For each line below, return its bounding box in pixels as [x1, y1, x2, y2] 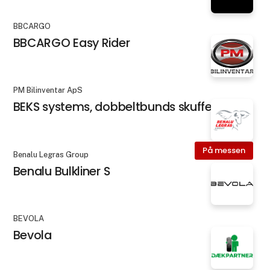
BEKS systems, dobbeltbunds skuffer [13, 98, 216, 116]
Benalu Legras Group [13, 149, 89, 159]
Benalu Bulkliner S [13, 162, 110, 180]
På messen [202, 145, 245, 157]
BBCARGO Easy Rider [13, 34, 130, 52]
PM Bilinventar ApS [13, 86, 83, 95]
